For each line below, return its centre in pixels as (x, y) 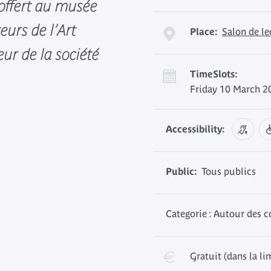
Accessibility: (195, 129)
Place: (204, 31)
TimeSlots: (214, 74)
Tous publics (226, 171)
